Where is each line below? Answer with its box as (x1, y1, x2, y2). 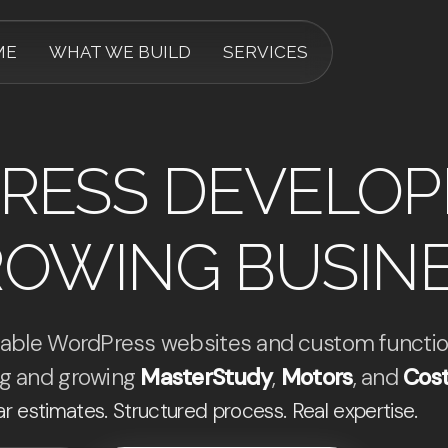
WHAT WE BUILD (49, 41, 191, 62)
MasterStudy (140, 362, 273, 392)
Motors (280, 362, 353, 392)
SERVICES (223, 41, 308, 62)
